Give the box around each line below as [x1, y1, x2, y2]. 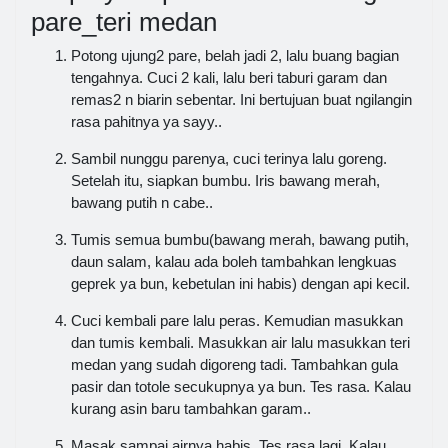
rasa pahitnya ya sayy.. [71, 113, 222, 131]
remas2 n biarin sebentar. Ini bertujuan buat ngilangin [71, 91, 412, 109]
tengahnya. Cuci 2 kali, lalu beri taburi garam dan [71, 69, 387, 87]
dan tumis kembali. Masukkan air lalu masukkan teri [71, 334, 410, 352]
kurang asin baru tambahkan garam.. [71, 400, 311, 418]
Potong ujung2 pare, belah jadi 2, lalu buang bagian [71, 47, 399, 65]
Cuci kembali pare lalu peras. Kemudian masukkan [71, 312, 403, 330]
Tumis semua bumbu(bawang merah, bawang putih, [71, 231, 409, 249]
